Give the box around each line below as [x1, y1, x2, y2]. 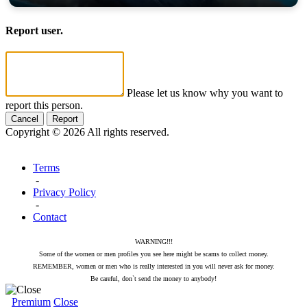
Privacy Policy [33, 186, 96, 199]
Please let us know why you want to [127, 87, 283, 99]
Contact [33, 211, 66, 223]
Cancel [11, 114, 38, 125]
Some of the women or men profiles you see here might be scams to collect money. [38, 250, 269, 258]
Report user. [5, 24, 63, 36]
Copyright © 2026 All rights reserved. [5, 126, 169, 138]
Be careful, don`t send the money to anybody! [90, 275, 217, 283]
